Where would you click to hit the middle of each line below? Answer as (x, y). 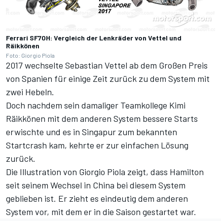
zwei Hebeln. (30, 92)
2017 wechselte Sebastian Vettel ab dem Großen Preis (107, 65)
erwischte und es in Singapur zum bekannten (92, 132)
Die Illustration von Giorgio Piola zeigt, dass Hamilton (105, 172)
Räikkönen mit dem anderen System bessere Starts (102, 119)
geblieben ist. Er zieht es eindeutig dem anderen (97, 199)
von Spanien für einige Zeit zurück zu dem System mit (108, 79)
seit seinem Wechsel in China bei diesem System (96, 185)
